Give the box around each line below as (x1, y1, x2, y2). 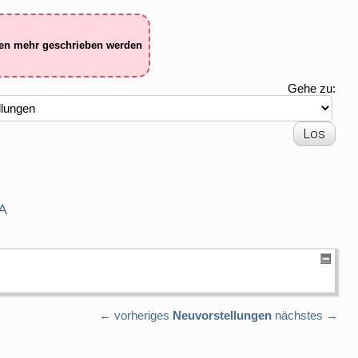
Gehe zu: (288, 81, 336, 95)
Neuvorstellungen (173, 308, 272, 322)
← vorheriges (99, 308, 169, 322)
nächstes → (275, 308, 338, 322)
